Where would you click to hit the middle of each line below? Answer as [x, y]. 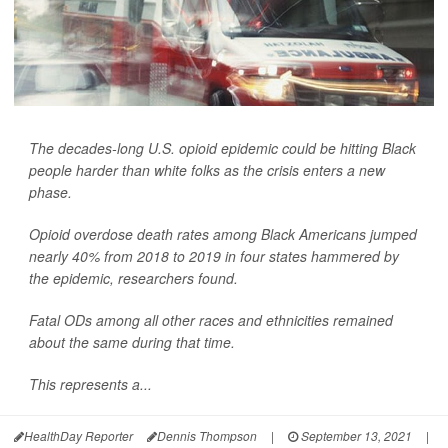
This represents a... [90, 384]
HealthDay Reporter [78, 436]
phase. [50, 192]
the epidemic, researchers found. [133, 278]
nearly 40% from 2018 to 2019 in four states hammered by [214, 256]
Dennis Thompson [207, 436]
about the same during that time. [132, 342]
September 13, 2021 [355, 436]
